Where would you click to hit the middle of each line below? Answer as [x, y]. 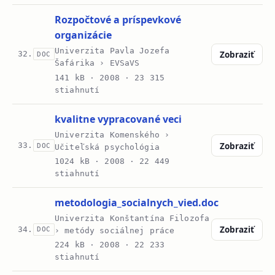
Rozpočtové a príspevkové [118, 20]
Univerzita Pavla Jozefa [112, 51]
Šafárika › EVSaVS [97, 63]
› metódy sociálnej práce [115, 231]
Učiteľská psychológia [107, 147]
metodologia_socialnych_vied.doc [137, 203]
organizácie [83, 35]
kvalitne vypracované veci [118, 119]
